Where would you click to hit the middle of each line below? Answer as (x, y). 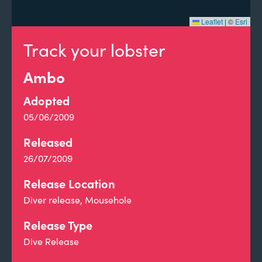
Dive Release (51, 241)
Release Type (58, 225)
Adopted (46, 100)
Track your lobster (94, 50)
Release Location (69, 183)
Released (48, 142)
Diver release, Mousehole (77, 200)
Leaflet (211, 21)
